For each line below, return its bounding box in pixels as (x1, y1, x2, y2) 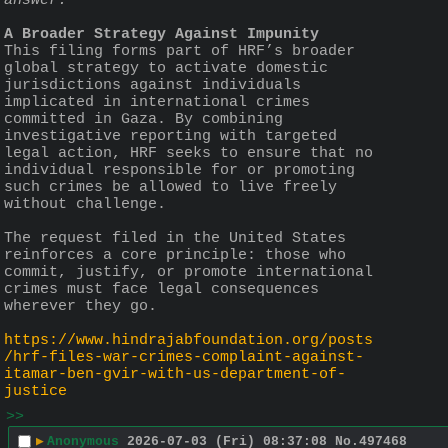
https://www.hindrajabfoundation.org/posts (4, 331, 373, 349)
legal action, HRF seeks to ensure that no (4, 144, 373, 162)
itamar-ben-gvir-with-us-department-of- (4, 365, 346, 383)
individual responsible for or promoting (4, 161, 355, 179)
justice (4, 382, 67, 400)
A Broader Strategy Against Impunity (4, 25, 319, 43)
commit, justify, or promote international (4, 263, 373, 281)
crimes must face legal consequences (4, 280, 319, 298)
